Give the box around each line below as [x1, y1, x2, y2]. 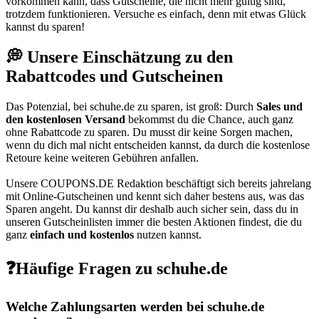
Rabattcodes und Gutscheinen [6, 67, 223, 86]
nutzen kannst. [134, 229, 202, 241]
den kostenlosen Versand [6, 113, 125, 126]
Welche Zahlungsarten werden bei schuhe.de [6, 299, 264, 315]
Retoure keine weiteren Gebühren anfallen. [6, 152, 199, 164]
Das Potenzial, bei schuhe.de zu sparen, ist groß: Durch [6, 100, 256, 113]
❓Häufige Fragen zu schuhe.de [6, 259, 228, 278]
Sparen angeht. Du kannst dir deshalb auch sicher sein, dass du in [6, 203, 298, 216]
